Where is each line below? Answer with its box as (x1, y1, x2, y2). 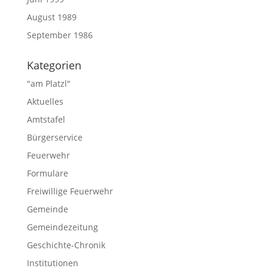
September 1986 (26, 29, 93, 41)
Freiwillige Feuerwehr (26, 185, 113, 197)
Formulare (26, 167, 68, 179)
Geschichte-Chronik (26, 239, 105, 251)
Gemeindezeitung (26, 221, 98, 233)
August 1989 (26, 11, 77, 23)
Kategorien (26, 58, 81, 73)
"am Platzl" (26, 78, 71, 90)
